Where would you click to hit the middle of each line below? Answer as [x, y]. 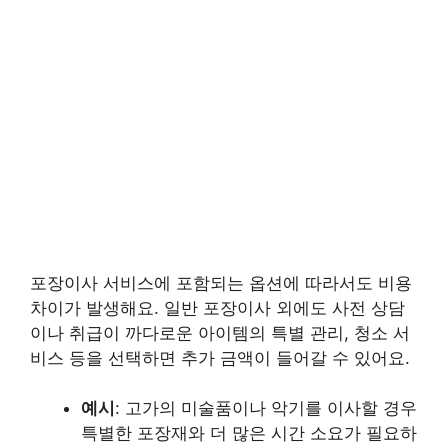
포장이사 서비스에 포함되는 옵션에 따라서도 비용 [221, 282]
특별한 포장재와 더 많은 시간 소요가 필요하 [249, 433]
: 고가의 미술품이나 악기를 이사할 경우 [266, 408]
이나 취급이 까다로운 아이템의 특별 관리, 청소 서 [220, 332]
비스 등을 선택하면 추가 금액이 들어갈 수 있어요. [220, 357]
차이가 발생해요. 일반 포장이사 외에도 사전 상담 [217, 307]
